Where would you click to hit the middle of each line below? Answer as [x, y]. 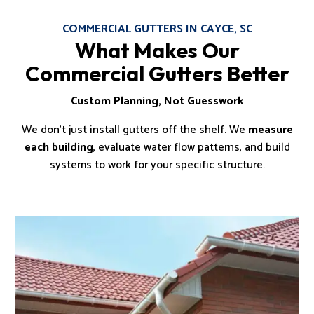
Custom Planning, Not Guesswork [157, 101]
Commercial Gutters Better [157, 73]
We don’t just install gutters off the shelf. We [135, 130]
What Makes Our [157, 50]
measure [270, 130]
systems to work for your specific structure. [157, 165]
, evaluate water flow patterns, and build [191, 147]
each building [59, 147]
